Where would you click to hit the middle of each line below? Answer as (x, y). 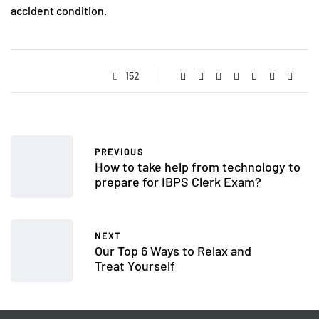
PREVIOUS (119, 151)
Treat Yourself (135, 265)
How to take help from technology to (198, 166)
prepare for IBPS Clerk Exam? (178, 181)
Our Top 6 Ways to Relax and (173, 250)
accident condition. (59, 10)
